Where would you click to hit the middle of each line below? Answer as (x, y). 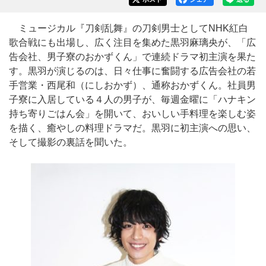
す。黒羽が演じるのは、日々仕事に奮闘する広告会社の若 (132, 71)
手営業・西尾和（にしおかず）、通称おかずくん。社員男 (132, 85)
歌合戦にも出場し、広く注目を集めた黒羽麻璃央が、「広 (132, 42)
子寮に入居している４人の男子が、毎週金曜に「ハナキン (132, 99)
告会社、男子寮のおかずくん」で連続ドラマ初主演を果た (132, 57)
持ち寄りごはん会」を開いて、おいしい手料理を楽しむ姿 (132, 114)
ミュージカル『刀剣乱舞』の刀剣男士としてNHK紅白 (129, 28)
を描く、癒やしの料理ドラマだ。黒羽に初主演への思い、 (132, 128)
